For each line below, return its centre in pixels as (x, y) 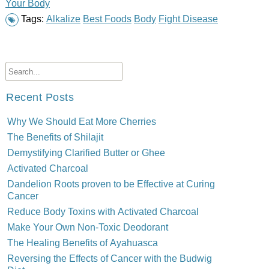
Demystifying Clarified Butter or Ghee (86, 153)
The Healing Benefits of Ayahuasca (82, 243)
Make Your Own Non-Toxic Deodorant (87, 227)
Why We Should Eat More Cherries (81, 121)
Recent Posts (40, 97)
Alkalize (63, 19)
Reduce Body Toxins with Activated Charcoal (103, 211)
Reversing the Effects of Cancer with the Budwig (109, 258)
